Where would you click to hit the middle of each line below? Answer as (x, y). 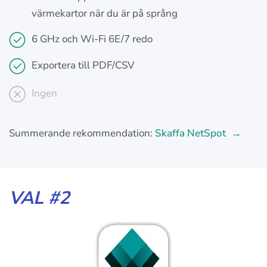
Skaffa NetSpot (192, 133)
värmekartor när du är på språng (105, 14)
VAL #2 (39, 198)
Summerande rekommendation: (82, 133)
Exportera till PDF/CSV (83, 66)
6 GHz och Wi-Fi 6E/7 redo (92, 39)
